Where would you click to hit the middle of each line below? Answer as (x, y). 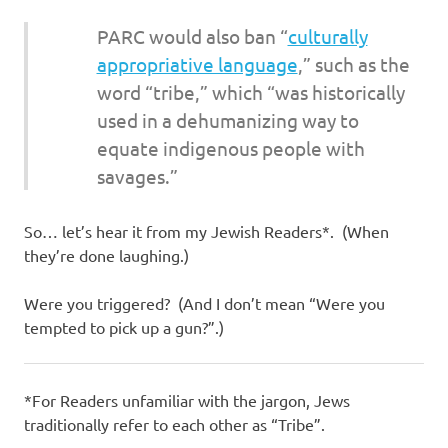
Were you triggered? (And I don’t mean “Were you (204, 302)
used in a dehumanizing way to (227, 120)
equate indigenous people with (230, 148)
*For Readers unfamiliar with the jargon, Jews (187, 399)
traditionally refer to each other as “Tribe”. (174, 423)
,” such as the (353, 64)
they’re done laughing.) (106, 254)
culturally (327, 36)
